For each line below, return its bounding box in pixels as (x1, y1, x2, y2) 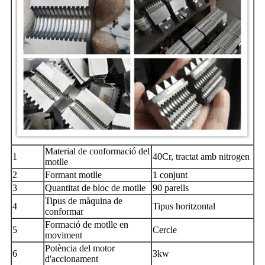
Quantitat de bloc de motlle (45, 182, 146, 193)
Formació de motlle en (45, 219, 128, 230)
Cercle (153, 224, 177, 235)
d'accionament (45, 253, 98, 264)
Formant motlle (45, 169, 102, 180)
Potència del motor (45, 243, 115, 253)
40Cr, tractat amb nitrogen (153, 151, 250, 161)
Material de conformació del (45, 146, 150, 156)
